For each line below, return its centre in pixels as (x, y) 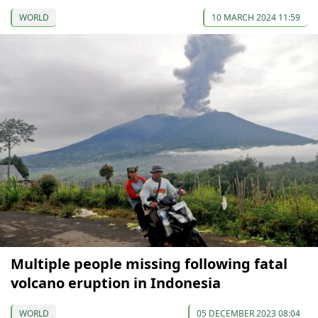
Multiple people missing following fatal (149, 264)
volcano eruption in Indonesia (116, 283)
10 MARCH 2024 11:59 (256, 18)
